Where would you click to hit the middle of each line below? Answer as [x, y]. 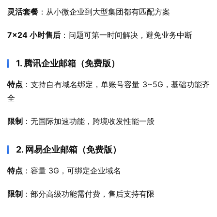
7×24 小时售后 [34, 35]
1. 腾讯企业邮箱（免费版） [68, 63]
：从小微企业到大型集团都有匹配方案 [104, 12]
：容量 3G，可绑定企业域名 [72, 170]
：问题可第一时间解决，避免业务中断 [126, 35]
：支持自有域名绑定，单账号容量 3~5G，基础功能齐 [116, 84]
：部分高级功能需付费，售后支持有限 [89, 194]
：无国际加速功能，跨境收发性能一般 [89, 121]
